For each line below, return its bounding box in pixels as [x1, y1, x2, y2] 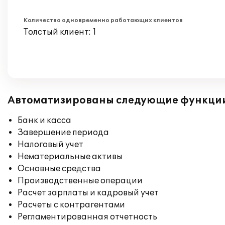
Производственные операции [18, 176, 143, 186]
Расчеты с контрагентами [18, 200, 125, 210]
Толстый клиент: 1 [24, 27, 96, 37]
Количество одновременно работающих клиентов [24, 17, 183, 24]
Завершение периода [18, 128, 109, 138]
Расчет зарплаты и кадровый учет [18, 188, 159, 198]
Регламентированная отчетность [18, 212, 157, 222]
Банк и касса [18, 116, 71, 126]
